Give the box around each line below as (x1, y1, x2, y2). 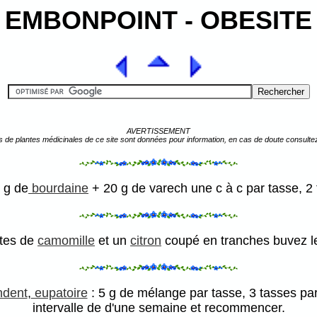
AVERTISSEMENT (127, 127, 190, 136)
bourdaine (28, 181, 88, 196)
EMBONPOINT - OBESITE (5, 6, 312, 35)
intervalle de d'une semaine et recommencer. (32, 301, 285, 316)
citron (130, 234, 161, 248)
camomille (38, 234, 95, 248)
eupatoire (30, 286, 88, 301)
